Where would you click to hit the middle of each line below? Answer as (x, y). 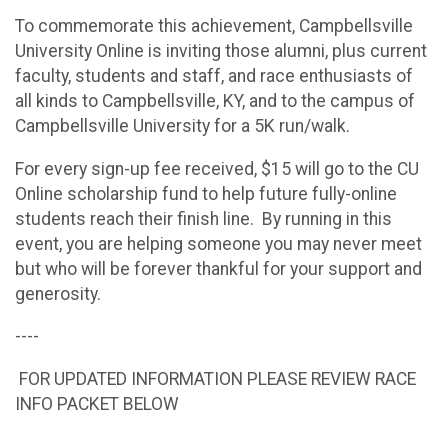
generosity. (58, 293)
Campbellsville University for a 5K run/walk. (182, 126)
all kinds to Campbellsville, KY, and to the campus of (215, 101)
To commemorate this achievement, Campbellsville (214, 26)
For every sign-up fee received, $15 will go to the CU (217, 168)
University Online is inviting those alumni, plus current (221, 51)
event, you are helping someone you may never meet (218, 243)
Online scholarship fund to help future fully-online (206, 193)
